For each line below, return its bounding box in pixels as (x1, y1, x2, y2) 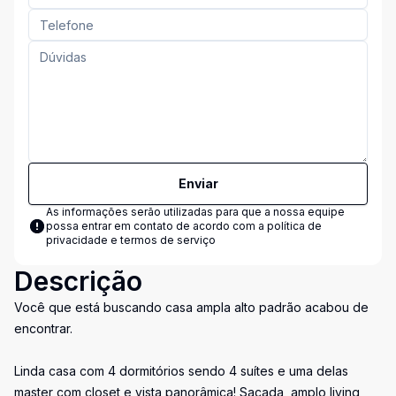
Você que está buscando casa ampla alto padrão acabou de (14, 300, 369, 315)
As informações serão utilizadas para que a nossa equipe (46, 205, 345, 218)
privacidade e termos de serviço (46, 233, 216, 247)
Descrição (14, 265, 142, 297)
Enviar (178, 176, 218, 191)
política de (267, 219, 322, 232)
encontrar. (14, 321, 72, 336)
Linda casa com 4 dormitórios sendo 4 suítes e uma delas (14, 363, 348, 378)
